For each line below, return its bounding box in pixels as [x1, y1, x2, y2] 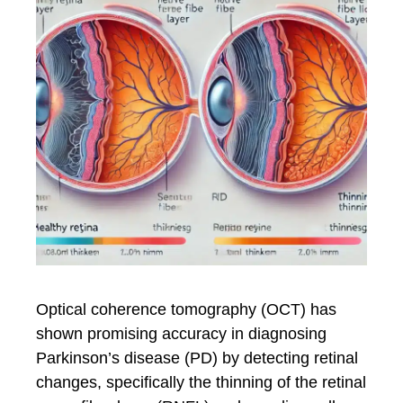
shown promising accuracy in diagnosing [36, 325, 327, 343]
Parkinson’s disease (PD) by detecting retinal [36, 349, 358, 367]
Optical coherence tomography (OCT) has [36, 300, 336, 318]
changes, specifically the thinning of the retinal [36, 373, 366, 391]
